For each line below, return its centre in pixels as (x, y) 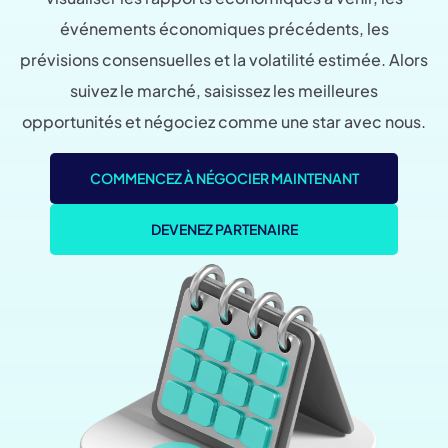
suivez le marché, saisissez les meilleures (224, 91)
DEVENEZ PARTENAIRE (224, 229)
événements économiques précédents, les (224, 29)
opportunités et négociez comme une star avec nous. (224, 122)
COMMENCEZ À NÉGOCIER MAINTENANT (224, 178)
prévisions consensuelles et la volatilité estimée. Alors (224, 60)
